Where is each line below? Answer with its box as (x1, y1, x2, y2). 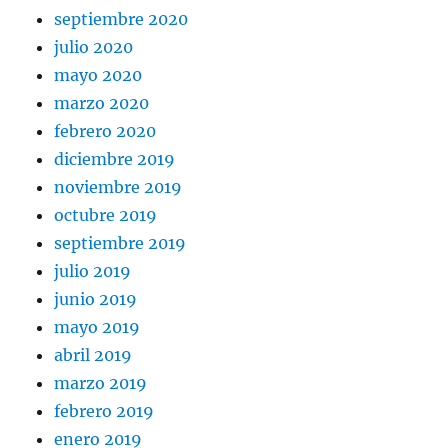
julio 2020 (54, 37, 134, 58)
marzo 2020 (54, 93, 150, 114)
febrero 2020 (54, 121, 157, 142)
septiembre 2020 (54, 9, 189, 30)
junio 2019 (54, 289, 138, 310)
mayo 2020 (54, 65, 143, 86)
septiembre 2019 (54, 233, 187, 254)
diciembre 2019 (54, 149, 176, 170)
